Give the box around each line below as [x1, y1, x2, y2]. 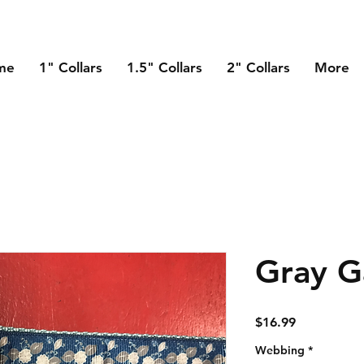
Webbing [255, 343, 305, 357]
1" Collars [39, 59, 102, 76]
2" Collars [227, 59, 290, 76]
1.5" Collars [127, 59, 202, 76]
